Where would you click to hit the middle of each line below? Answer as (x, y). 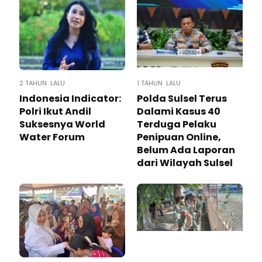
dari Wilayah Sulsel (185, 163)
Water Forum (52, 137)
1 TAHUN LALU (159, 83)
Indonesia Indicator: (70, 98)
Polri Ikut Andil (55, 111)
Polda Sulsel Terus (182, 98)
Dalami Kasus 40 (179, 111)
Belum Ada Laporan (186, 150)
